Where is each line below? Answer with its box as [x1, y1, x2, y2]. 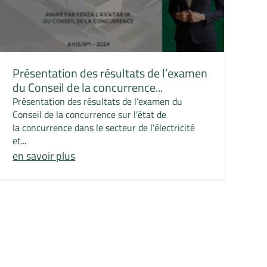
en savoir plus [13, 146, 76, 166]
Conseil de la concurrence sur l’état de [13, 105, 167, 124]
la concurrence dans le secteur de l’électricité [13, 119, 195, 137]
